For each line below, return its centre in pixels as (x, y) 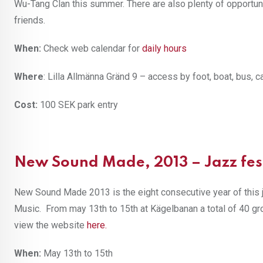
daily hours (164, 49)
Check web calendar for (92, 49)
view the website (49, 225)
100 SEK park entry (78, 105)
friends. (30, 21)
